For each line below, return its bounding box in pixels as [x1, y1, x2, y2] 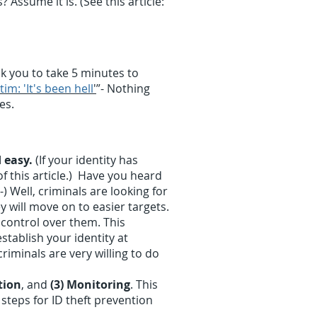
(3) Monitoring [50, 277, 130, 292]
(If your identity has [33, 152, 138, 168]
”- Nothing [96, 81, 150, 96]
